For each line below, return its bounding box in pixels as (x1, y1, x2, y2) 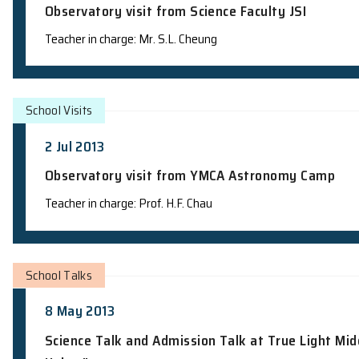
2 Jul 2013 (56, 258, 131, 287)
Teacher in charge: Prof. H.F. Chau (56, 331, 266, 357)
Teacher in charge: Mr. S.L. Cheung (56, 125, 272, 151)
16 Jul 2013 (56, 52, 138, 81)
